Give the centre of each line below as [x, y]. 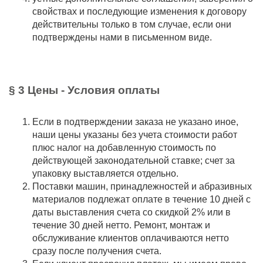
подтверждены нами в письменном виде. [122, 37]
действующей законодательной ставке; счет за [134, 161]
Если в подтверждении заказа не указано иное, [135, 122]
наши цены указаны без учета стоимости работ [135, 135]
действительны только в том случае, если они [132, 24]
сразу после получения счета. [98, 251]
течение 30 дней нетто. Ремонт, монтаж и [121, 225]
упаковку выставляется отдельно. [107, 173]
